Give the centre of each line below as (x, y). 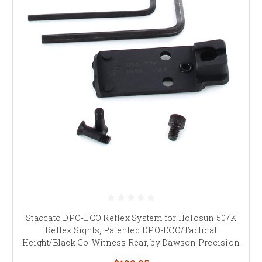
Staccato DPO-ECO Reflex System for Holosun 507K (131, 218)
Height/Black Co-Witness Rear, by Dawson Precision (131, 242)
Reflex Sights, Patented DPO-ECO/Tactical (131, 230)
